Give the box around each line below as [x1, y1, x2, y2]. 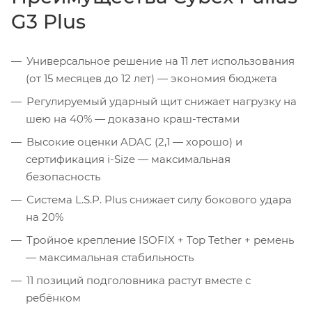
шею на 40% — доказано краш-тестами [26, 111, 240, 125]
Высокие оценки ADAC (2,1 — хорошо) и [26, 134, 242, 148]
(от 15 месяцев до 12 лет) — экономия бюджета [26, 71, 277, 85]
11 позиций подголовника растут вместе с [26, 273, 251, 287]
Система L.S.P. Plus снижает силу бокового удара [26, 192, 292, 206]
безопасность [26, 169, 100, 183]
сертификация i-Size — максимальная [26, 152, 231, 166]
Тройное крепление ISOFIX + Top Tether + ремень [26, 233, 294, 247]
